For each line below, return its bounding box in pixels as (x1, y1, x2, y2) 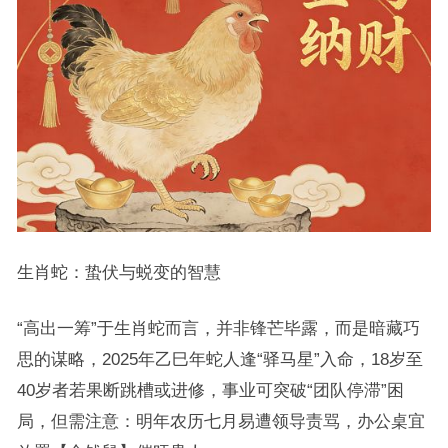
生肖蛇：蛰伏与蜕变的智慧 (16, 263, 221, 282)
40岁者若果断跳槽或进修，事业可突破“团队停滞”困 (16, 381, 404, 400)
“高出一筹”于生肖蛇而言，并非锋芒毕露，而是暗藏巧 (16, 319, 420, 338)
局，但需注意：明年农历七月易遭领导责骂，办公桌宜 (16, 412, 425, 431)
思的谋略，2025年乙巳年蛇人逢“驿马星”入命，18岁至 (16, 350, 423, 369)
